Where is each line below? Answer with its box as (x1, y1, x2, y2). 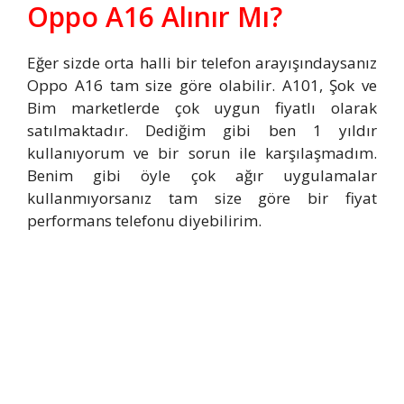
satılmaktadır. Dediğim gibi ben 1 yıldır (27, 119, 377, 141)
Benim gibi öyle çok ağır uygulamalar (27, 164, 377, 186)
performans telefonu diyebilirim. (27, 209, 262, 231)
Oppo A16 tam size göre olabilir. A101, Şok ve (27, 74, 377, 96)
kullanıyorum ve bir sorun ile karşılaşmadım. (27, 142, 377, 163)
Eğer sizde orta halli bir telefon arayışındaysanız (27, 51, 377, 73)
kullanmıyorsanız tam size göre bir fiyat (27, 187, 377, 208)
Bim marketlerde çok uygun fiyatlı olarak (27, 96, 377, 118)
